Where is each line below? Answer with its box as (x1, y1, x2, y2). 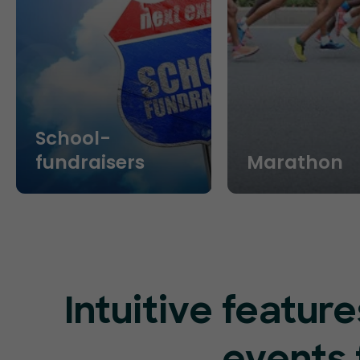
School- (35, 125, 111, 151)
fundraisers (35, 149, 145, 175)
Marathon (247, 149, 344, 175)
